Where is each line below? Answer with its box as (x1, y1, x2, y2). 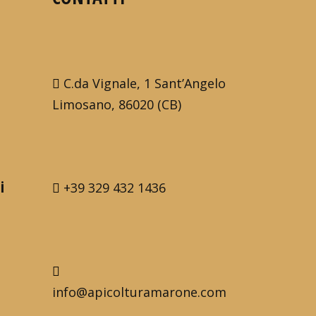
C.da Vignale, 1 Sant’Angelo (63, 74, 226, 92)
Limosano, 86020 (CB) (51, 95, 181, 113)
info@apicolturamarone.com (51, 283, 226, 300)
